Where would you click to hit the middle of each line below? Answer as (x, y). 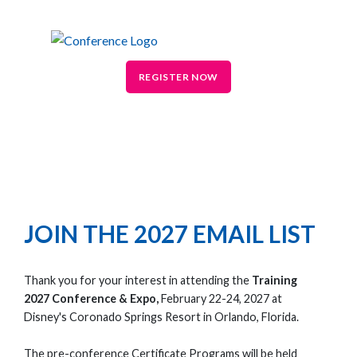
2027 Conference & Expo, (92, 299)
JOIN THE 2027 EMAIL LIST (170, 233)
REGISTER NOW (178, 76)
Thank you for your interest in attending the (138, 280)
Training (275, 280)
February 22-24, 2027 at (222, 299)
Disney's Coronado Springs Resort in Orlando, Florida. (161, 317)
